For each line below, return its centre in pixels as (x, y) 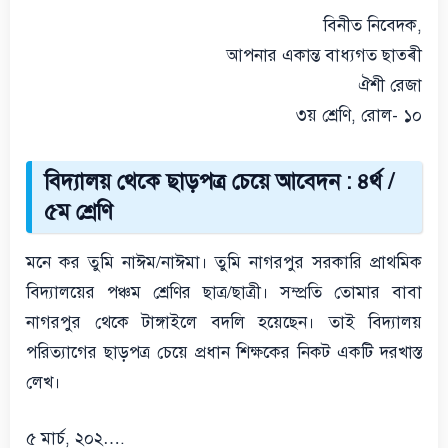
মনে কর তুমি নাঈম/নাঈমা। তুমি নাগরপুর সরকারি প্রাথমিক (224, 262)
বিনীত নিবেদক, (372, 25)
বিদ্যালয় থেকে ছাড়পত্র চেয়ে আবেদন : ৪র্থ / (219, 181)
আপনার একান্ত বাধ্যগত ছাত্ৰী (324, 55)
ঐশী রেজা (390, 85)
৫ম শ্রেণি (78, 211)
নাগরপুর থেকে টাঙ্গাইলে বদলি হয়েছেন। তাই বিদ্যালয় (224, 322)
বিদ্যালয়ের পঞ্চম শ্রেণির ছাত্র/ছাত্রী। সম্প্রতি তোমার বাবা (224, 292)
